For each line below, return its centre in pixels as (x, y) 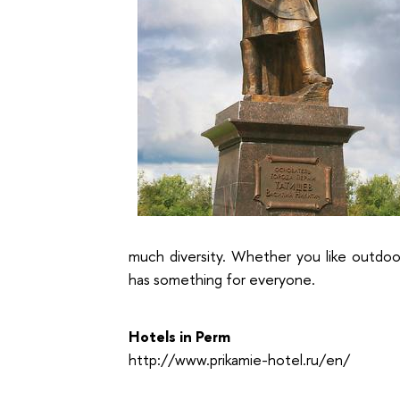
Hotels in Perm (180, 337)
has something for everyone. (222, 279)
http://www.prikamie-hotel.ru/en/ (240, 360)
